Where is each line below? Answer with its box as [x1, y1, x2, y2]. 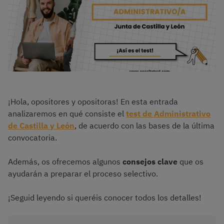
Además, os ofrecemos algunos [8, 156, 122, 167]
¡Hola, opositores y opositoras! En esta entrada [8, 96, 178, 107]
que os [177, 156, 203, 167]
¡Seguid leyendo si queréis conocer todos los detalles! [8, 192, 203, 203]
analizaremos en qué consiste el [8, 108, 124, 119]
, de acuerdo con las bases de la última [74, 120, 214, 131]
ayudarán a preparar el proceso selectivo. [8, 168, 158, 179]
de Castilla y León [8, 120, 74, 131]
